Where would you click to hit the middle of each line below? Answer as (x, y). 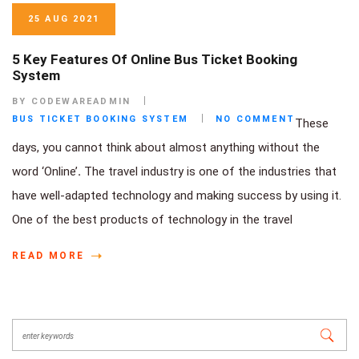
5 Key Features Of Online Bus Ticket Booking (155, 59)
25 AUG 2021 (64, 18)
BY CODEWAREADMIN (72, 101)
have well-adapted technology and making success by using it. (177, 195)
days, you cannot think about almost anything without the (166, 147)
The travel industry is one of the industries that (209, 171)
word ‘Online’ (45, 171)
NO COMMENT (256, 119)
